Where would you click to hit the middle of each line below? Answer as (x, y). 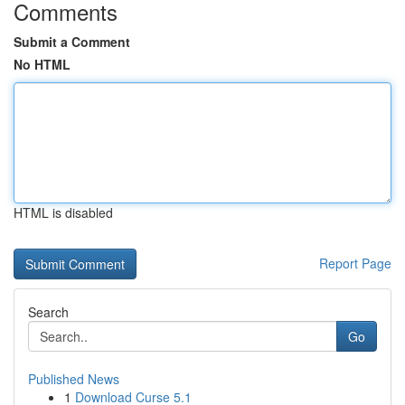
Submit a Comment (72, 42)
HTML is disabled (63, 212)
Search (48, 312)
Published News (74, 379)
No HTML (42, 64)
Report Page (355, 263)
